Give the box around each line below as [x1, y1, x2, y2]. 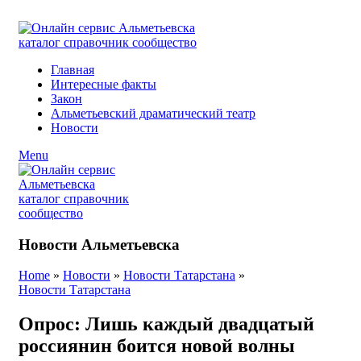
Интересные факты [51, 77, 156, 91]
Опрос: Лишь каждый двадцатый [19, 313, 314, 335]
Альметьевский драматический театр [51, 106, 255, 120]
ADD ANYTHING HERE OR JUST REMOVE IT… [19, 6, 312, 20]
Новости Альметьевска [19, 235, 180, 253]
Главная [51, 63, 94, 77]
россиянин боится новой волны [19, 335, 295, 357]
